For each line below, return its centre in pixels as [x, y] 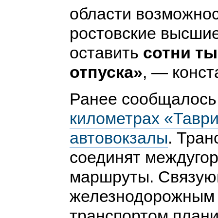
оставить [104, 53]
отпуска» [106, 72]
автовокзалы [118, 138]
